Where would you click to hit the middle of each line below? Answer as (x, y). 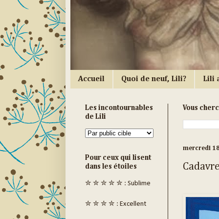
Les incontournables (119, 108)
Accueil (91, 79)
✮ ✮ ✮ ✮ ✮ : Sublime (118, 184)
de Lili (95, 117)
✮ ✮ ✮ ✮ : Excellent (115, 204)
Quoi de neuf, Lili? (153, 79)
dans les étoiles (111, 167)
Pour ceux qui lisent (118, 158)
